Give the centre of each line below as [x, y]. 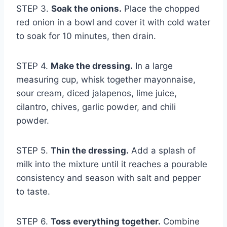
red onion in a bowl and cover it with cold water [113, 23]
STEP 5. [33, 151]
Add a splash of [162, 151]
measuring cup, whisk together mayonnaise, [106, 80]
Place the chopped [161, 9]
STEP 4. [33, 66]
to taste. [33, 192]
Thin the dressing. [90, 151]
